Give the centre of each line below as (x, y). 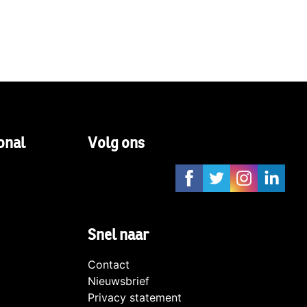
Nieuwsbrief (119, 281)
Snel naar (118, 235)
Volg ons (116, 144)
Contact (109, 265)
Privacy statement (135, 298)
